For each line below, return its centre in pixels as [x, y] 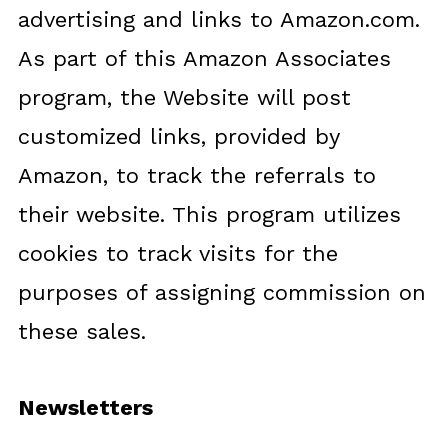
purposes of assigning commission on [221, 292]
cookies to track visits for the [177, 253]
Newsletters [85, 407]
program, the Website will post [184, 97]
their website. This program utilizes [209, 214]
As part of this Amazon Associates [204, 58]
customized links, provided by [178, 136]
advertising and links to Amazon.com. [222, 19]
